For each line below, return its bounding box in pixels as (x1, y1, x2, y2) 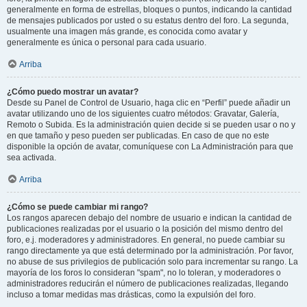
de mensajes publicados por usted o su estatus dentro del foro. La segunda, (7, 16, 288, 25)
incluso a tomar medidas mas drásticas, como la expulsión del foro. (7, 290, 256, 299)
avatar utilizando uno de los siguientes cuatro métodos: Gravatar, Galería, (7, 109, 279, 119)
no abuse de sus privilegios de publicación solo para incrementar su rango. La (7, 257, 298, 267)
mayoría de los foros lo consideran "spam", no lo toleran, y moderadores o (7, 268, 281, 278)
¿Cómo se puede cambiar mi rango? (7, 202, 148, 212)
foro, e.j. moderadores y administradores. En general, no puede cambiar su (7, 235, 285, 245)
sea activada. (7, 153, 56, 162)
